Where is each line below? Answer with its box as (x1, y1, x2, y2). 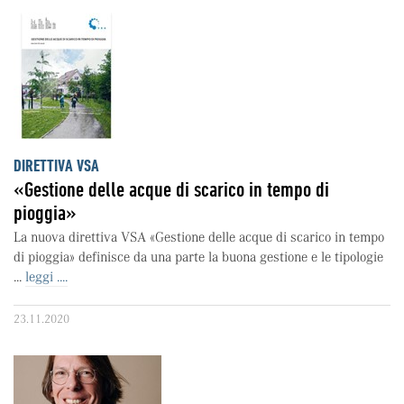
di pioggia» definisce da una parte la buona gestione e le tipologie (14, 249, 383, 265)
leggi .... (25, 269, 68, 285)
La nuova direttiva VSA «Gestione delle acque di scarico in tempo (14, 229, 384, 245)
